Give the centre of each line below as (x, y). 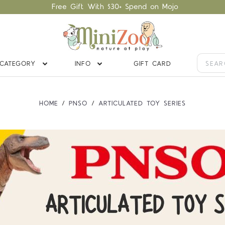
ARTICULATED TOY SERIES (142, 103)
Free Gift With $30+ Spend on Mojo (115, 7)
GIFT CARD (153, 64)
